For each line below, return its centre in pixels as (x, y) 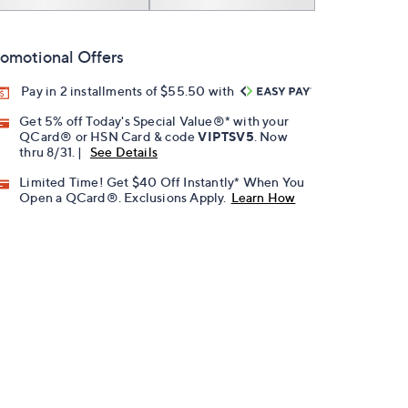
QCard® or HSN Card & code (109, 137)
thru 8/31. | (52, 152)
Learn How (263, 198)
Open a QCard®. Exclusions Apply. (123, 198)
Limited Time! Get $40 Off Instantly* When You (162, 182)
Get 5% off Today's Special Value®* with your (154, 121)
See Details (124, 152)
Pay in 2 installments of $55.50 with (129, 91)
